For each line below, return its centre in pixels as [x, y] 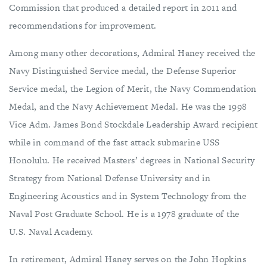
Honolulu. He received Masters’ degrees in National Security [132, 160]
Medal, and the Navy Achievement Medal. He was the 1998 [128, 106]
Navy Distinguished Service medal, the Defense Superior [123, 70]
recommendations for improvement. [83, 25]
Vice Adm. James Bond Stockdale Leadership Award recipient [133, 124]
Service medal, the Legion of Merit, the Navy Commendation [133, 88]
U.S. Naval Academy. [51, 231]
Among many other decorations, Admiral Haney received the [132, 52]
